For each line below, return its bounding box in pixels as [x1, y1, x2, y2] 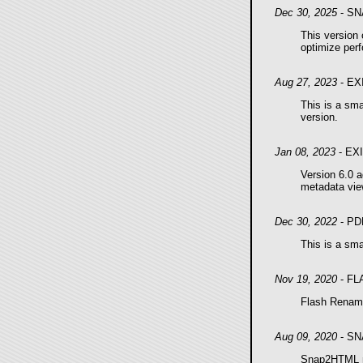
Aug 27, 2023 [274, 76, 337, 88]
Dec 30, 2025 [274, 6, 337, 19]
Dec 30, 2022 [274, 216, 337, 228]
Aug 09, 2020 [274, 331, 337, 343]
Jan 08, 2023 [274, 146, 335, 158]
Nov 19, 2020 [274, 273, 337, 285]
